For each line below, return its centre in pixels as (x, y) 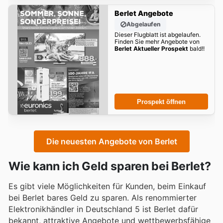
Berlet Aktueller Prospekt (151, 49)
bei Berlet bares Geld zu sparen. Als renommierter (103, 197)
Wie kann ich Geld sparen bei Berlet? (110, 166)
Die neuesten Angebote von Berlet (111, 141)
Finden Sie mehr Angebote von (157, 42)
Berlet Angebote (144, 13)
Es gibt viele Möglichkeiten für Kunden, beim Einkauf (107, 186)
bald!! (196, 49)
